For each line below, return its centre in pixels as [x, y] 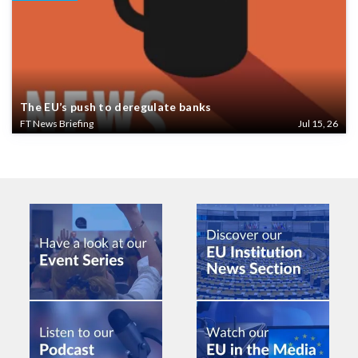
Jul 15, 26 [318, 124]
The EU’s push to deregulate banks [116, 107]
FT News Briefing [57, 124]
